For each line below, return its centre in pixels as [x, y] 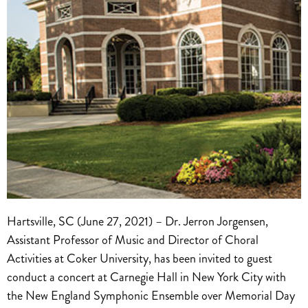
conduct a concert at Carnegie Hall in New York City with [146, 277]
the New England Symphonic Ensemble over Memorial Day [151, 295]
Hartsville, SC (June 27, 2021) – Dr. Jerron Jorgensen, [137, 221]
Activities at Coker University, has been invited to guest [140, 258]
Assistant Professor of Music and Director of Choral [133, 240]
